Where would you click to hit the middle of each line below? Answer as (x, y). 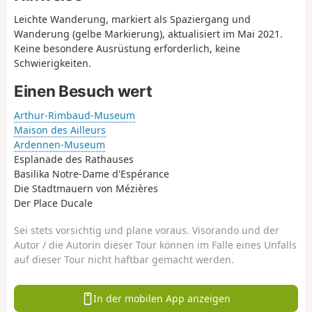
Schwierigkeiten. (53, 63)
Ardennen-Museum (60, 145)
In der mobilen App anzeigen (162, 298)
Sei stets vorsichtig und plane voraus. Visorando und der (147, 230)
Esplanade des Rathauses (74, 159)
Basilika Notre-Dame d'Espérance (92, 174)
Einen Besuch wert (83, 91)
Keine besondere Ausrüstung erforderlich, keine (127, 48)
